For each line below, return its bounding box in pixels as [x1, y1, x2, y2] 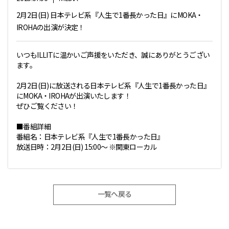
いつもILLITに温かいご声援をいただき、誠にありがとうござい [16, 50, 210, 60]
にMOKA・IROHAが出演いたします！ [16, 90, 131, 101]
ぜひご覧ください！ [16, 101, 78, 111]
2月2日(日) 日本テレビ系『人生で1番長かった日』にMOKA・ [16, 10, 203, 20]
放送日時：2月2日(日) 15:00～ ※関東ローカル [16, 142, 157, 152]
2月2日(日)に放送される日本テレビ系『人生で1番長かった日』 [16, 80, 211, 90]
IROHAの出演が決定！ [16, 22, 85, 32]
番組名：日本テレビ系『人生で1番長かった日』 [16, 131, 164, 142]
